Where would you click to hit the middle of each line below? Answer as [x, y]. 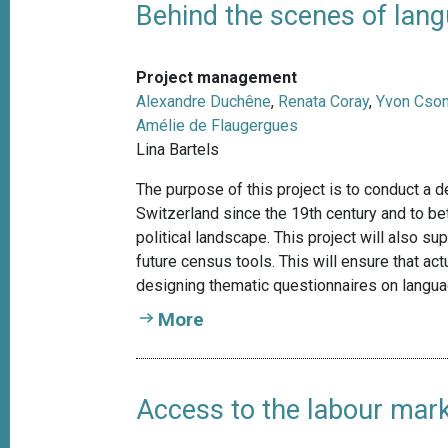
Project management [217, 78]
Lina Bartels [178, 150]
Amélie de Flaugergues [217, 126]
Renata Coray [324, 102]
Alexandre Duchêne [204, 102]
